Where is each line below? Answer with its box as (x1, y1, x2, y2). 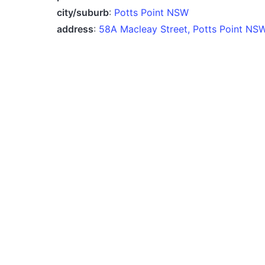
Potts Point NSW (114, 6, 189, 18)
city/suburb (57, 6, 109, 18)
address (57, 22, 93, 35)
